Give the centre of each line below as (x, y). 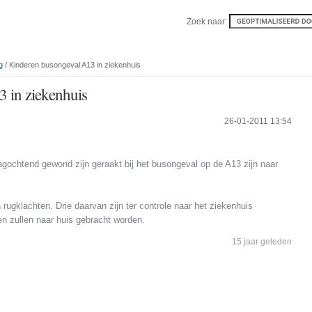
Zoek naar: (208, 22)
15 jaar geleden (262, 242)
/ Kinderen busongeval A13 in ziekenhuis (72, 65)
